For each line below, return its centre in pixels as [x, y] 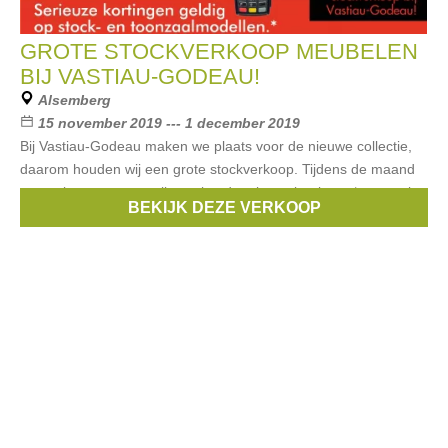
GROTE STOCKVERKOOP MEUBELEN [219, 51]
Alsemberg [74, 100]
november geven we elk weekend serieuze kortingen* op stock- [220, 192]
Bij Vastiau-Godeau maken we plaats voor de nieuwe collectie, [216, 146]
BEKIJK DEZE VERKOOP [224, 207]
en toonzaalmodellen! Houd [107, 215]
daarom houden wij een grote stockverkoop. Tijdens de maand [217, 169]
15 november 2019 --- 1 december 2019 [169, 123]
